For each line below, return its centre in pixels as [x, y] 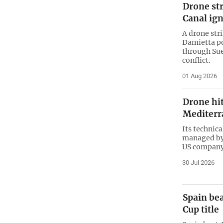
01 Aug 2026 [199, 76]
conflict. [196, 60]
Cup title [201, 210]
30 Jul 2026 [198, 162]
